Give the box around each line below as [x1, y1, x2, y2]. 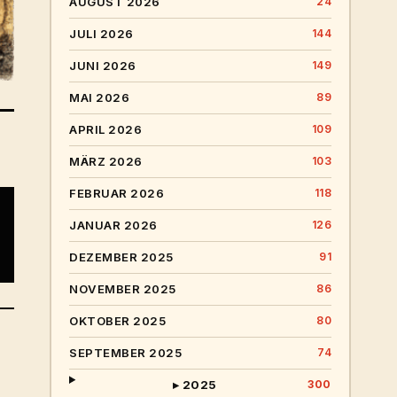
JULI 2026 [69, 27, 134, 42]
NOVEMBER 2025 [69, 282, 176, 297]
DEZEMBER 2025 [69, 250, 174, 265]
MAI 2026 [69, 90, 129, 105]
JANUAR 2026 [69, 218, 158, 233]
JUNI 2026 [69, 58, 136, 74]
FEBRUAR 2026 [69, 186, 164, 201]
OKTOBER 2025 [69, 314, 166, 329]
